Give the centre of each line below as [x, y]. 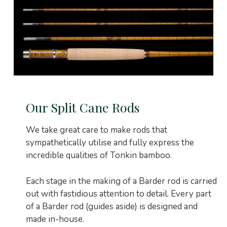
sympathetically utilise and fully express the [110, 143]
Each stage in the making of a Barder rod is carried [121, 181]
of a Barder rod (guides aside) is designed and [112, 206]
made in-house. [55, 219]
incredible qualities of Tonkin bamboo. [99, 156]
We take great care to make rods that [97, 130]
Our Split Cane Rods [83, 107]
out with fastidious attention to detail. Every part [119, 194]
